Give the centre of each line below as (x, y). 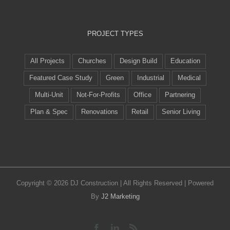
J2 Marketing (120, 196)
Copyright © (35, 183)
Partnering (180, 95)
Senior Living (181, 112)
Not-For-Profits (98, 95)
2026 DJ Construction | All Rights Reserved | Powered (134, 183)
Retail (140, 112)
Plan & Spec (49, 112)
